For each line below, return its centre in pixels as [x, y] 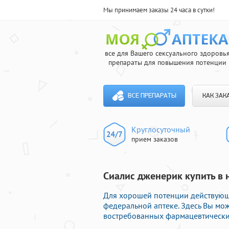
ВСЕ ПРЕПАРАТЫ [152, 96]
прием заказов [155, 139]
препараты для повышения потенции [167, 62]
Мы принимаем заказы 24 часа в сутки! [159, 10]
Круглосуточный [161, 129]
